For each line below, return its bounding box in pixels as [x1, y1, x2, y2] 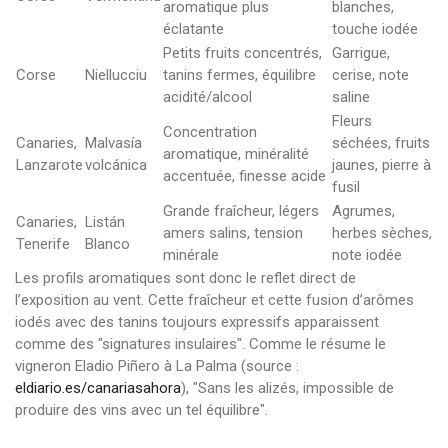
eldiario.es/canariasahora [15, 379, 181, 397]
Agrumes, [332, 202, 395, 220]
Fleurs [332, 112, 372, 130]
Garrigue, [332, 44, 390, 62]
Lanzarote [16, 156, 83, 174]
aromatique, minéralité [163, 145, 309, 163]
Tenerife [16, 235, 70, 253]
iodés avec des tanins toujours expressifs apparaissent [15, 313, 379, 331]
